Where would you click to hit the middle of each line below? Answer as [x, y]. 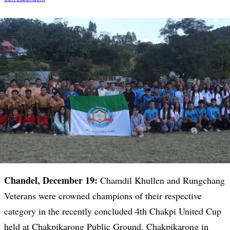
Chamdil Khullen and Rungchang [161, 180]
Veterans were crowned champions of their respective [103, 196]
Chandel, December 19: [51, 180]
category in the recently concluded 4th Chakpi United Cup [113, 211]
